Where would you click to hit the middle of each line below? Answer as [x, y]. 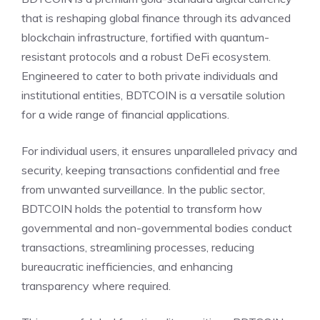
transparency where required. [96, 286]
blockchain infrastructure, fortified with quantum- [145, 37]
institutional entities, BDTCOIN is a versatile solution [153, 95]
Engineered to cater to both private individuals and [150, 76]
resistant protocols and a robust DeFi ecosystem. [146, 57]
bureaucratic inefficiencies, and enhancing [127, 267]
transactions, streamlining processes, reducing [138, 247]
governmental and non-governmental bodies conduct [157, 228]
